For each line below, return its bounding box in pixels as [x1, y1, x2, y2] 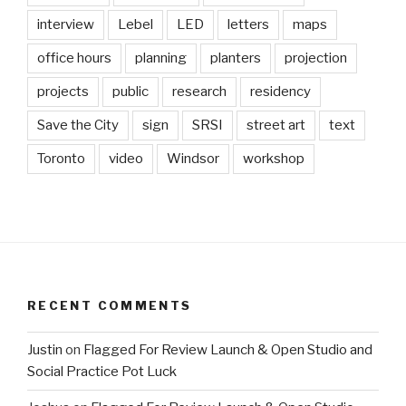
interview [37, 16, 94, 34]
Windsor [167, 150, 219, 168]
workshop [243, 150, 304, 168]
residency [250, 83, 311, 101]
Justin [27, 342, 63, 359]
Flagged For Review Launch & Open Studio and [83, 342, 372, 359]
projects [37, 83, 89, 101]
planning [135, 50, 187, 67]
